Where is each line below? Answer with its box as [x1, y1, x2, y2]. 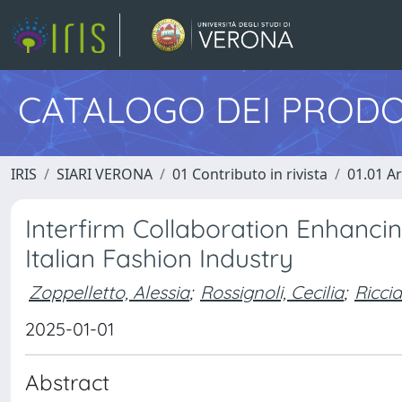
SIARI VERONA [57, 164, 153, 184]
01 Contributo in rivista [172, 164, 328, 184]
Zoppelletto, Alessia [29, 280, 189, 303]
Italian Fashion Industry [25, 242, 293, 274]
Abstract [25, 369, 109, 396]
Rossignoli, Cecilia [200, 280, 344, 303]
